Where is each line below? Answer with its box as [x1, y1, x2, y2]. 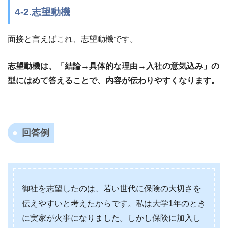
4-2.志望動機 [15, 7, 70, 18]
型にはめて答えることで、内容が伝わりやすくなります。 [8, 76, 219, 85]
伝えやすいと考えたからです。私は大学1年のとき [22, 199, 206, 208]
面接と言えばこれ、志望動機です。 [8, 34, 138, 43]
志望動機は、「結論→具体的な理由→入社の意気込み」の [8, 61, 219, 70]
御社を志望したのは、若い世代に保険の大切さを [22, 184, 201, 193]
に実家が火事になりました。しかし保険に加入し [22, 214, 201, 223]
